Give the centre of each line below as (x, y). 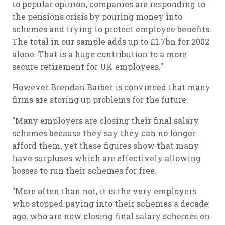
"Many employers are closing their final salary (105, 120)
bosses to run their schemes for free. (84, 171)
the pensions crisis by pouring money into (97, 16)
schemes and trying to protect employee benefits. (112, 29)
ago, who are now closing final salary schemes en (111, 216)
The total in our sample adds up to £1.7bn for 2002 (111, 41)
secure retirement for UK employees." (88, 67)
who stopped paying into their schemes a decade (110, 204)
